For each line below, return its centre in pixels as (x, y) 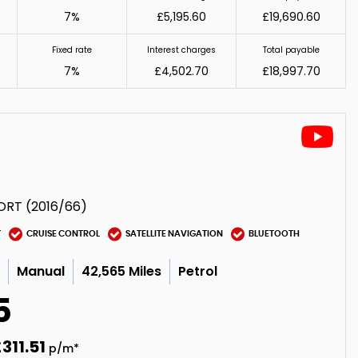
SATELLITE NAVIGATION (175, 234)
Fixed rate (72, 50)
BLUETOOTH (274, 234)
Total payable (291, 50)
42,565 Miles (122, 271)
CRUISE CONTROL (64, 234)
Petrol (198, 271)
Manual (41, 271)
